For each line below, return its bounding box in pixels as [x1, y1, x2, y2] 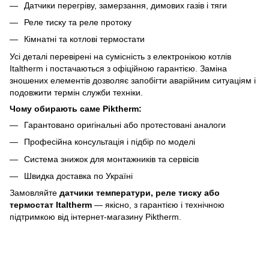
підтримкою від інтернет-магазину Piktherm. [10, 212, 181, 222]
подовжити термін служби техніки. [10, 87, 143, 97]
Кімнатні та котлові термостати [24, 34, 145, 44]
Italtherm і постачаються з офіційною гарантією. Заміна [10, 63, 227, 73]
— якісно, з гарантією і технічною [92, 200, 225, 210]
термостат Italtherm [10, 200, 92, 210]
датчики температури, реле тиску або [59, 188, 220, 198]
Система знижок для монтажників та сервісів [24, 154, 199, 164]
